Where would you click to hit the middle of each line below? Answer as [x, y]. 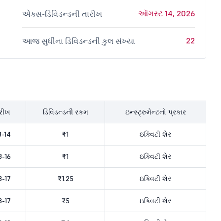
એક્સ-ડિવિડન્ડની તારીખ [62, 14]
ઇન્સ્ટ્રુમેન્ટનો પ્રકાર [155, 112]
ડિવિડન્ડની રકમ [65, 112]
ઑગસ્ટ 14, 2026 [166, 13]
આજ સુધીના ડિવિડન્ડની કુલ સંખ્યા [79, 41]
